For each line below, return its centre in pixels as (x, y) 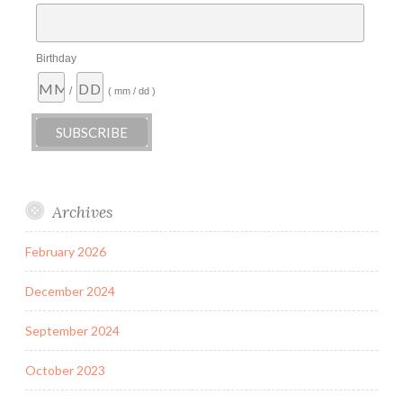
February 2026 (66, 251)
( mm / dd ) (131, 91)
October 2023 (65, 370)
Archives (82, 211)
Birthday (56, 59)
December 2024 (70, 291)
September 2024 (72, 330)
